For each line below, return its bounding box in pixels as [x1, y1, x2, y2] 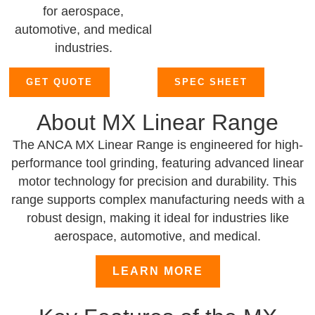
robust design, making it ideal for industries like [26, 210, 289, 225]
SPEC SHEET [174, 76, 247, 87]
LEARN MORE [112, 265, 203, 278]
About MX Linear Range [37, 109, 278, 135]
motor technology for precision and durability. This [18, 174, 297, 188]
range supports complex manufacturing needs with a [11, 192, 304, 207]
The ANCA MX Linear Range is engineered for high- [12, 137, 303, 152]
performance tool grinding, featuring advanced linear [11, 155, 304, 170]
